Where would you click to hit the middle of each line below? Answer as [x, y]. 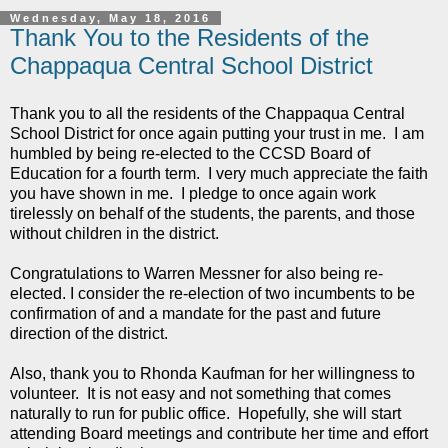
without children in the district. [114, 233]
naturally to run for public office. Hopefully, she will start [205, 413]
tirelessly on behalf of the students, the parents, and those [212, 213]
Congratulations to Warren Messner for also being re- [196, 273]
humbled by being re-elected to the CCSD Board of [190, 153]
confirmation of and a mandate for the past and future [195, 313]
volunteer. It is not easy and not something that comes [200, 393]
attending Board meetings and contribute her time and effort [219, 433]
